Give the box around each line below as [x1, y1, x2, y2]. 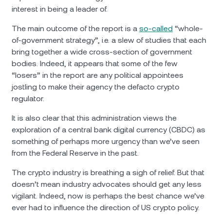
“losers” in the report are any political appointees [12, 71, 183, 80]
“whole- [173, 24, 203, 33]
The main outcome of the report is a [12, 24, 139, 33]
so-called [139, 24, 173, 33]
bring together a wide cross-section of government [12, 47, 192, 56]
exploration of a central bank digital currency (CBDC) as [12, 125, 205, 134]
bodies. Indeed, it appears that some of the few [12, 59, 178, 68]
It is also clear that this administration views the [12, 113, 177, 123]
